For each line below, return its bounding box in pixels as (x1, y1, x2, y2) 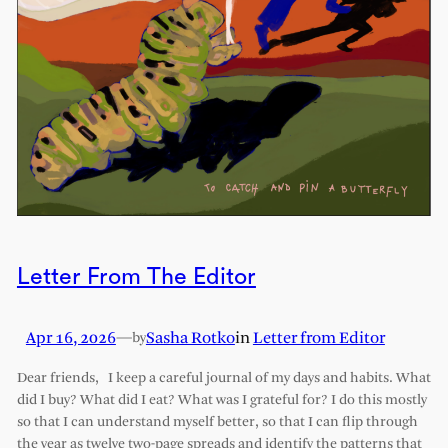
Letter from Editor (252, 329, 385, 347)
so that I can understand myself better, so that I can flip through (16, 415, 418, 431)
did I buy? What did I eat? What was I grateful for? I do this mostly (16, 393, 427, 409)
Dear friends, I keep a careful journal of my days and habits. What (16, 371, 431, 387)
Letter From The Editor (16, 264, 256, 288)
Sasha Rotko (145, 329, 235, 347)
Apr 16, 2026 (25, 329, 116, 347)
